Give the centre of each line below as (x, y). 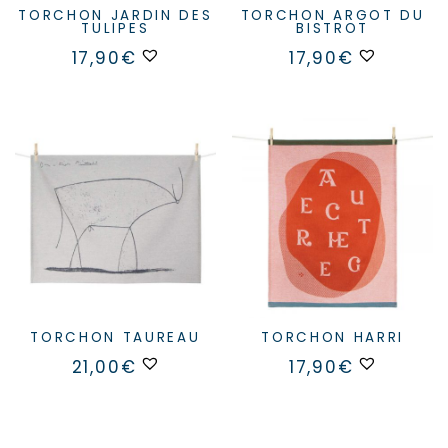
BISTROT (333, 29)
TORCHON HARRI (338, 337)
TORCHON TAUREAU (120, 337)
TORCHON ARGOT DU (246, 16)
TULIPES (115, 29)
